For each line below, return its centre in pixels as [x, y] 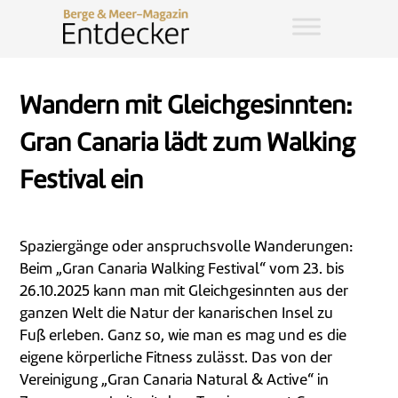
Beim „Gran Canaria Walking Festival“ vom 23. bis [183, 270]
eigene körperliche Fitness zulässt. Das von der [176, 358]
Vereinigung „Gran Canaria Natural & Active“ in [175, 381]
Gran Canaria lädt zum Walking [188, 145]
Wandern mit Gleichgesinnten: [186, 107]
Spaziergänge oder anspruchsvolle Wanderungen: [187, 247]
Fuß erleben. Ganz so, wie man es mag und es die [183, 336]
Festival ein [82, 182]
